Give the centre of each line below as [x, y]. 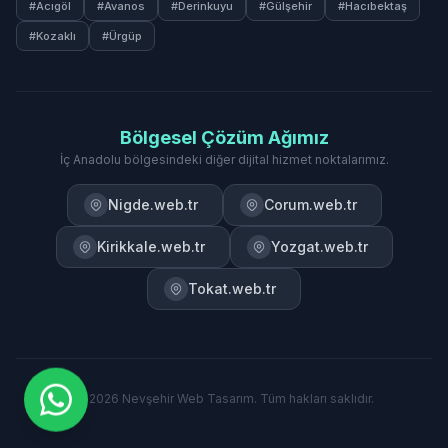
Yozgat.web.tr [319, 246]
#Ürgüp [122, 36]
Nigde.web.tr [152, 204]
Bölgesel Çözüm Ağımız [224, 137]
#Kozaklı [52, 36]
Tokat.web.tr [232, 288]
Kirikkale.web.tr [150, 246]
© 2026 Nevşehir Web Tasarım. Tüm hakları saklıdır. [224, 398]
